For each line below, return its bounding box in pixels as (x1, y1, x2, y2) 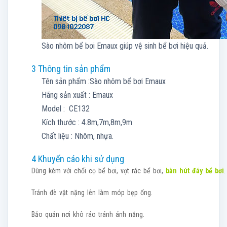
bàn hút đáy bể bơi (166, 167, 224, 175)
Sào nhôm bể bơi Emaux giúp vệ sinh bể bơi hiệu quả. (42, 41, 208, 51)
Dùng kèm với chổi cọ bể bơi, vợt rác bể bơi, (31, 167, 166, 175)
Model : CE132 (42, 104, 90, 113)
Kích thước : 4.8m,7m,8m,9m (42, 118, 132, 127)
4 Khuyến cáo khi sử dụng (31, 154, 124, 164)
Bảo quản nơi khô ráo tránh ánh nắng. (31, 210, 144, 218)
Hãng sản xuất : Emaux (42, 90, 113, 100)
